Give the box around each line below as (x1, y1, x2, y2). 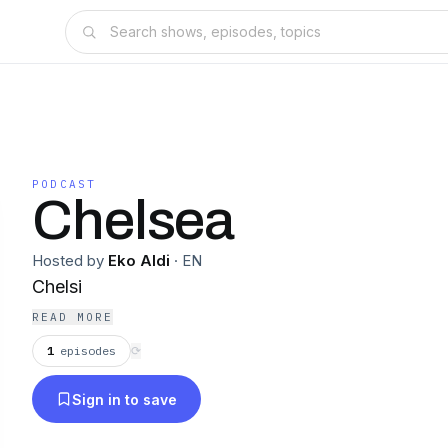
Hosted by (32, 251, 104, 270)
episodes (60, 343, 116, 358)
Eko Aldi (108, 251, 170, 270)
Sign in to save (72, 390, 177, 408)
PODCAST (32, 177, 97, 191)
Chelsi (32, 276, 82, 297)
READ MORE (32, 310, 113, 324)
